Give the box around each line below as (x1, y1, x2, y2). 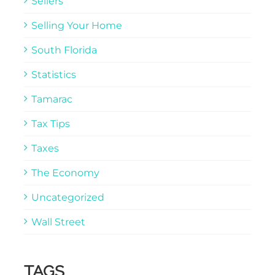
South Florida (31, 44, 97, 56)
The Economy (31, 166, 99, 179)
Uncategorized (31, 191, 104, 203)
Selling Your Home (31, 19, 122, 31)
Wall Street (31, 215, 85, 228)
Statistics (31, 68, 76, 80)
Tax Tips (31, 117, 70, 130)
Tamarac (31, 93, 72, 105)
